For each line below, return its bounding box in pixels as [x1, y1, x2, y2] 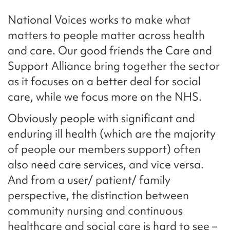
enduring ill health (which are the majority [8, 126, 216, 142]
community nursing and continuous [8, 203, 183, 219]
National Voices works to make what [8, 12, 190, 28]
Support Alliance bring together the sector [8, 59, 220, 74]
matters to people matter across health [8, 28, 205, 43]
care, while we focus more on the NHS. [8, 89, 202, 105]
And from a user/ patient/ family [8, 172, 170, 188]
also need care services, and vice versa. [8, 157, 204, 172]
